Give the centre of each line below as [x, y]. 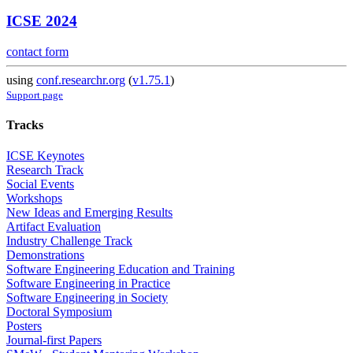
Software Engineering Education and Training [121, 269]
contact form [37, 51]
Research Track [45, 170]
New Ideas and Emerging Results [89, 213]
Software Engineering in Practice [88, 284]
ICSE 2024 [42, 21]
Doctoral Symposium [59, 312]
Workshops [34, 199]
